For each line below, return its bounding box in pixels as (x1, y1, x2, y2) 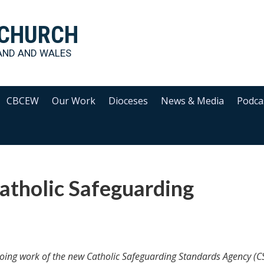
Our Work (52, 94, 96, 107)
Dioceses (108, 94, 148, 107)
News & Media (161, 94, 225, 107)
